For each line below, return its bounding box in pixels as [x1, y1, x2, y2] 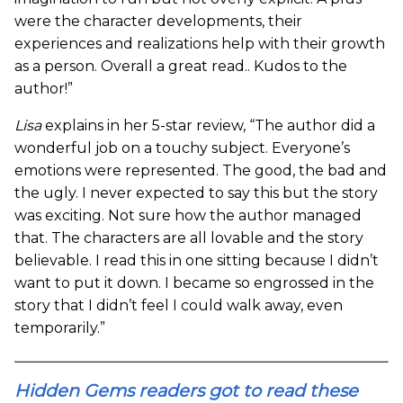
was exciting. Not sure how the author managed [14, 207, 362, 225]
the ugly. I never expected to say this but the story [14, 184, 378, 202]
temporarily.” [14, 319, 105, 337]
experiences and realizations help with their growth [14, 35, 385, 53]
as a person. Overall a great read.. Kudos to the [14, 58, 347, 76]
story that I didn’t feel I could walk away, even [14, 297, 343, 315]
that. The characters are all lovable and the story [14, 229, 363, 247]
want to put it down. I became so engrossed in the [14, 274, 374, 292]
